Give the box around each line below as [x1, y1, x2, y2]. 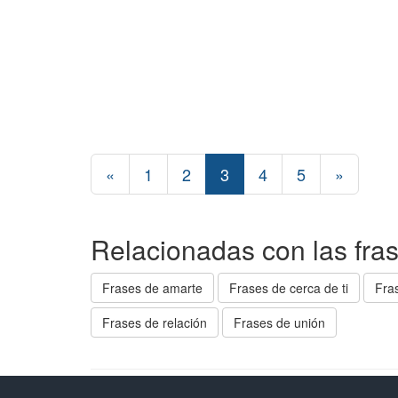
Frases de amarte [102, 279, 203, 297]
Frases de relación [102, 314, 207, 331]
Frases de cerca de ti [229, 279, 348, 297]
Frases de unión [234, 314, 325, 331]
